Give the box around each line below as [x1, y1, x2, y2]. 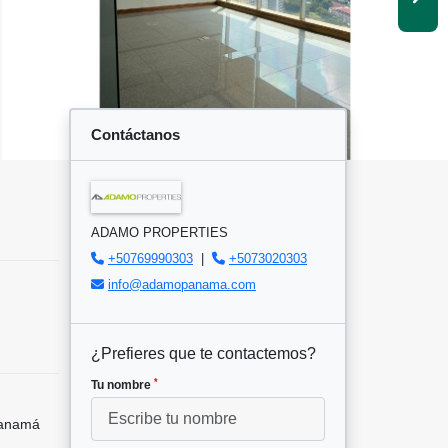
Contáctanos [91, 125, 180, 143]
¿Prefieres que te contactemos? [91, 345, 316, 363]
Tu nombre [91, 378, 154, 393]
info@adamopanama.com [108, 277, 256, 293]
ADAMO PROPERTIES [91, 225, 228, 241]
